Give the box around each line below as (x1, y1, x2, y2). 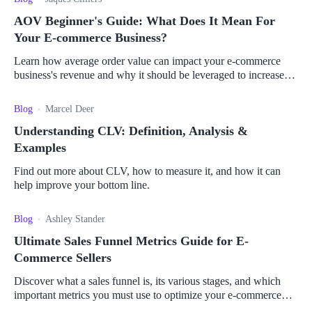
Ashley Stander (45, 214, 105, 225)
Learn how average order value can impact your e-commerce (14, 55, 281, 68)
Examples (14, 141, 66, 155)
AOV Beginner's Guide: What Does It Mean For (14, 14, 275, 29)
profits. (14, 83, 45, 95)
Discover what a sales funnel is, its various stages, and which (14, 275, 281, 288)
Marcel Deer (45, 104, 94, 115)
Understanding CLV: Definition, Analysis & (14, 124, 248, 139)
